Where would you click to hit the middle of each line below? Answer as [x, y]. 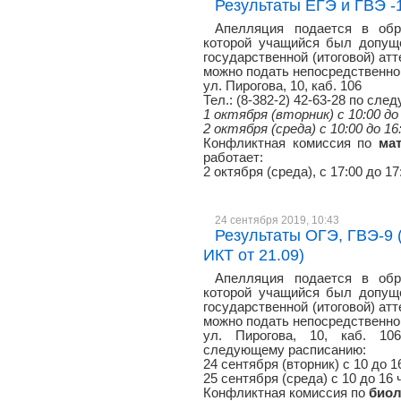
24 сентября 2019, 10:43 [277, 220]
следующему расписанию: [285, 350]
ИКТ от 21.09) [254, 255]
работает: [233, 158]
